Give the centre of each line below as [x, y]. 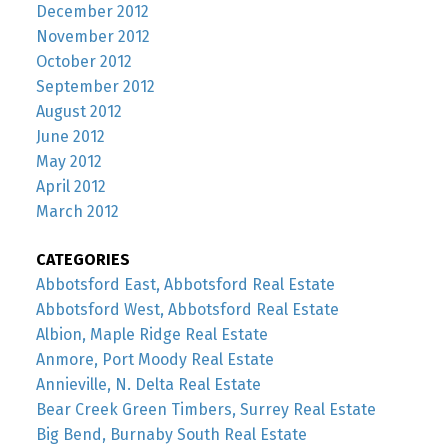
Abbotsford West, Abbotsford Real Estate [187, 309]
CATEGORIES [82, 259]
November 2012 [92, 37]
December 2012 [92, 12]
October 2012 [83, 62]
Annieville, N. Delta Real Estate [148, 384]
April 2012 [70, 187]
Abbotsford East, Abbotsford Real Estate [185, 284]
